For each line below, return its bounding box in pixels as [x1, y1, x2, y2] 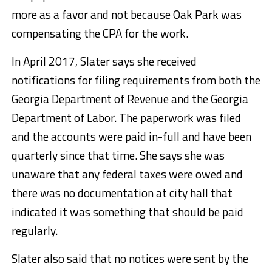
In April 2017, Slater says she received [11, 52, 197, 70]
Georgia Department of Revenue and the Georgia [11, 89, 248, 107]
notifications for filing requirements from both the [11, 70, 260, 89]
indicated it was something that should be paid [11, 202, 243, 220]
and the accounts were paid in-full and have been [11, 127, 251, 145]
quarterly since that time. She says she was [11, 146, 225, 164]
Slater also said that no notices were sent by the [11, 249, 248, 267]
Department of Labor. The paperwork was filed [11, 108, 241, 126]
